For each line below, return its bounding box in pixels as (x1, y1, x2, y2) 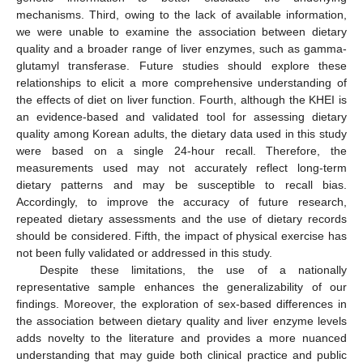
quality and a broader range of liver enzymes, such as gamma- (16, 42, 347, 56)
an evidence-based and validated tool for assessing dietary (16, 110, 347, 124)
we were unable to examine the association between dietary (16, 25, 347, 39)
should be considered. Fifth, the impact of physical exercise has (16, 229, 347, 243)
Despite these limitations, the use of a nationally (39, 263, 347, 277)
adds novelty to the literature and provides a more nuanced (16, 331, 347, 345)
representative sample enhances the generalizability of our (16, 280, 347, 294)
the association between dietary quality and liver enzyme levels (16, 314, 347, 328)
